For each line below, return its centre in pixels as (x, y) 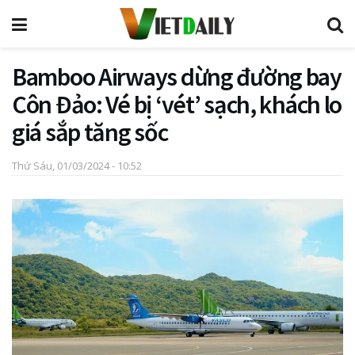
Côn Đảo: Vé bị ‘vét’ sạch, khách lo (177, 105)
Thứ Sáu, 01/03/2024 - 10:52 (77, 165)
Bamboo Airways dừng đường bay (177, 77)
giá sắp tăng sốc (90, 132)
